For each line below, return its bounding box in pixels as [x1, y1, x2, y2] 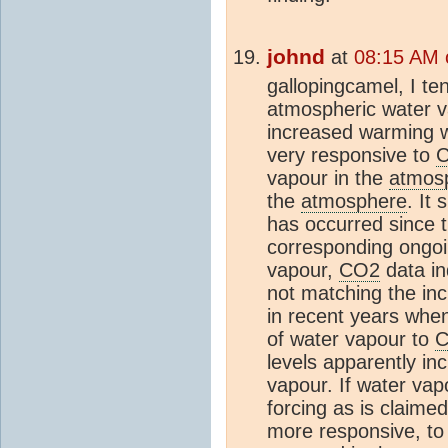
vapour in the [267, 166, 389, 189]
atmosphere [301, 189, 407, 212]
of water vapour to [267, 327, 435, 350]
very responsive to [267, 143, 436, 166]
